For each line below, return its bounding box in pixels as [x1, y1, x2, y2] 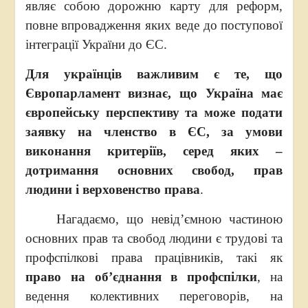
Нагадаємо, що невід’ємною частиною [25, 212, 283, 226]
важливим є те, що [136, 67, 283, 81]
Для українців [25, 67, 122, 81]
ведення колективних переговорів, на [25, 289, 283, 303]
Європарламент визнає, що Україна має [25, 86, 283, 100]
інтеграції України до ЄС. [25, 37, 167, 52]
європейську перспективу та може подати [25, 105, 283, 120]
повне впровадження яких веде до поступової [25, 18, 283, 32]
